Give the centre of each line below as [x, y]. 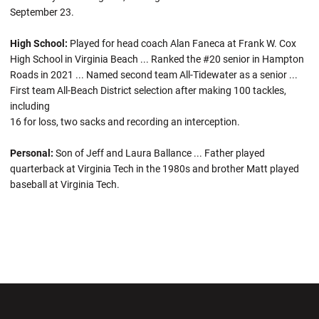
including [30, 106]
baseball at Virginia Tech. [65, 184]
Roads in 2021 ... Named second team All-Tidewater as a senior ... [154, 74]
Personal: [32, 153]
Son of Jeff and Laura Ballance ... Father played [159, 153]
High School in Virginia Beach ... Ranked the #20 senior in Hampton [157, 59]
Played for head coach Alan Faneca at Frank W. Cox [182, 43]
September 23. [42, 12]
